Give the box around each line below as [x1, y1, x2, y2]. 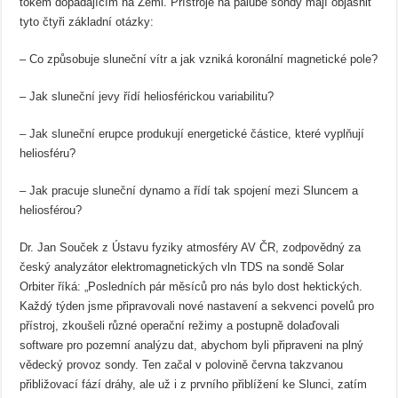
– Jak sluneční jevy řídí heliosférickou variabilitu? [20, 90, 275, 103]
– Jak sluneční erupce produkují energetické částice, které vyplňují [20, 127, 365, 140]
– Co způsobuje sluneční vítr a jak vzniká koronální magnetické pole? [20, 52, 378, 66]
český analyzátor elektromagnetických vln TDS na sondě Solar [20, 260, 345, 274]
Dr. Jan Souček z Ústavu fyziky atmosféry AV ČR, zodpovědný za [20, 241, 362, 254]
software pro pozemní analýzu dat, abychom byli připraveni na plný [20, 338, 364, 352]
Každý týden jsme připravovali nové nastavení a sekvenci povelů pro [20, 299, 375, 313]
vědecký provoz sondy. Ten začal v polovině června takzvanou [20, 358, 344, 371]
